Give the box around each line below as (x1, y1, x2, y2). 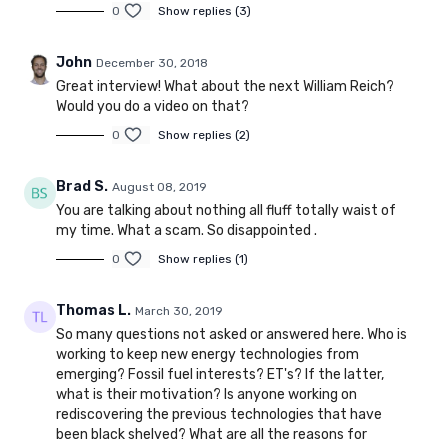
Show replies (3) (158, 4, 251, 19)
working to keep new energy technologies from (56, 346, 359, 364)
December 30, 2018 (96, 56, 208, 71)
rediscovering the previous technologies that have (56, 406, 382, 424)
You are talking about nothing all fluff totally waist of (56, 202, 396, 220)
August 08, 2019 (112, 180, 207, 195)
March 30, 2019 (135, 304, 223, 319)
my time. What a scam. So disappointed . (56, 222, 317, 240)
